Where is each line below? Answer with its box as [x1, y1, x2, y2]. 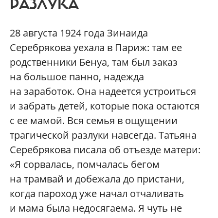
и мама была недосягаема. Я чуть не [10, 201, 182, 215]
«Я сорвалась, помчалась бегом [10, 158, 160, 171]
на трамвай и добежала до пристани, [10, 172, 184, 186]
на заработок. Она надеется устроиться [10, 85, 196, 98]
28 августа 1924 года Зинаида [10, 26, 148, 40]
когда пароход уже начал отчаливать [10, 187, 184, 200]
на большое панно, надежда [10, 70, 144, 84]
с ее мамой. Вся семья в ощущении [10, 114, 178, 127]
